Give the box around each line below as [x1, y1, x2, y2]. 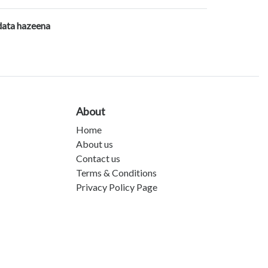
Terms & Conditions [76, 167, 157, 179]
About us [76, 138, 113, 150]
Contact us [76, 153, 120, 165]
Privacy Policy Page [76, 181, 157, 193]
